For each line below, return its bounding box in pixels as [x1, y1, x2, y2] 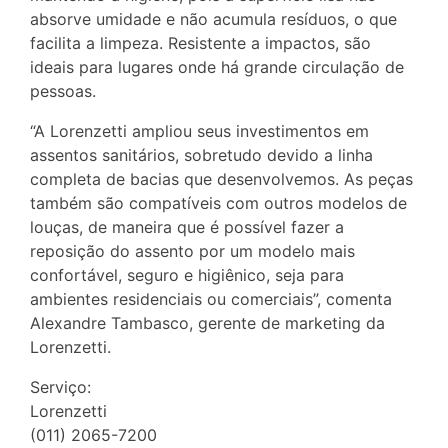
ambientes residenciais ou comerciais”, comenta [30, 289, 392, 310]
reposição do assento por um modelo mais [30, 241, 355, 262]
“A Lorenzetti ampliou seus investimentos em [30, 121, 369, 142]
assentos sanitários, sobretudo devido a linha [30, 145, 373, 166]
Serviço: [30, 377, 91, 398]
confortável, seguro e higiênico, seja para [30, 265, 344, 286]
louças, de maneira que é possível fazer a [30, 217, 344, 238]
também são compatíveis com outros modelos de [30, 193, 407, 214]
